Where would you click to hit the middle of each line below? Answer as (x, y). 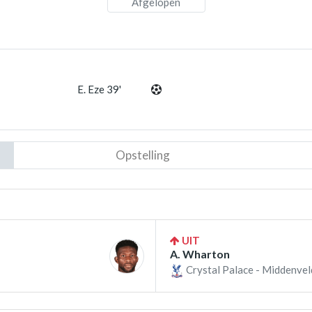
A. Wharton (200, 254)
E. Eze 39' (100, 89)
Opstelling (142, 155)
